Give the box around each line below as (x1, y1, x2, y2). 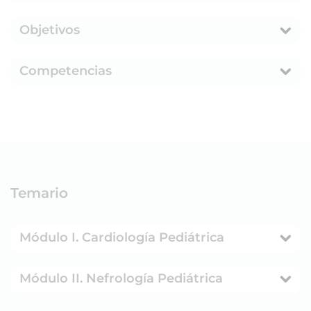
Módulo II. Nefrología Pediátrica (86, 271, 223, 286)
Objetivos (19, 22, 80, 37)
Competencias (19, 63, 112, 78)
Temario (10, 185, 68, 201)
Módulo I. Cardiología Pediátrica (82, 230, 224, 245)
